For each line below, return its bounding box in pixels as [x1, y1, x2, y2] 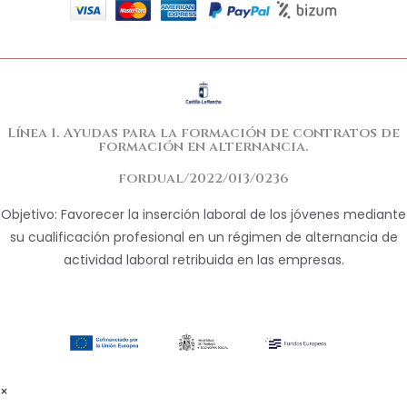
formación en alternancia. [98, 136, 309, 156]
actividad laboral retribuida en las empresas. [63, 250, 344, 269]
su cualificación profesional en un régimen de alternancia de [9, 227, 398, 246]
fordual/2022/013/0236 [118, 168, 289, 188]
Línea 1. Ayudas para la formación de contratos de [7, 123, 400, 143]
